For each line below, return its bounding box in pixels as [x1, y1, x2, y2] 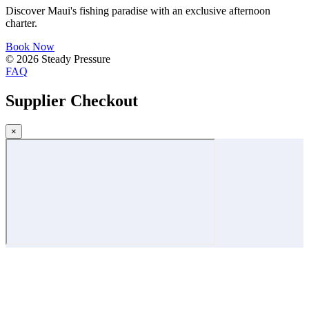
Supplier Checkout [6, 91, 138, 110]
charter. [6, 17, 37, 29]
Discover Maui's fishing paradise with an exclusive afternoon [6, 4, 270, 17]
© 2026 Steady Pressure [6, 52, 110, 65]
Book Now [6, 40, 54, 52]
